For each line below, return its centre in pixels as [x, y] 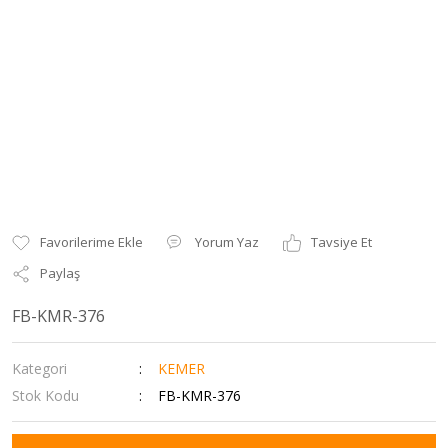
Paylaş [60, 273]
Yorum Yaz [227, 242]
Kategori [39, 368]
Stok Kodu [45, 395]
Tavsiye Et [341, 242]
